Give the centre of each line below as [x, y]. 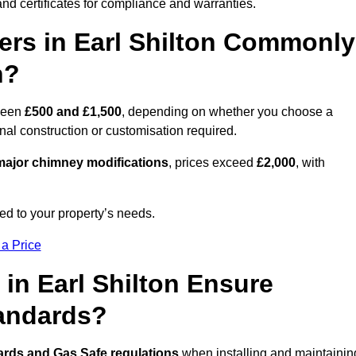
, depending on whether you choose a [227, 112]
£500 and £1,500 [73, 112]
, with [310, 163]
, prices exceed [213, 163]
